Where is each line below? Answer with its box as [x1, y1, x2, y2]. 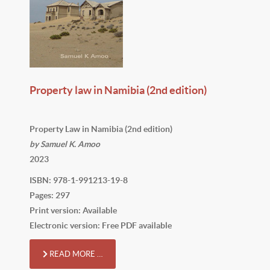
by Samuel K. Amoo [30, 139, 100, 149]
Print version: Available [30, 205, 117, 215]
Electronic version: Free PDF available [30, 220, 172, 230]
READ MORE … [48, 249, 102, 259]
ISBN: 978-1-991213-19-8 [30, 175, 128, 185]
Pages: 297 [30, 190, 70, 200]
